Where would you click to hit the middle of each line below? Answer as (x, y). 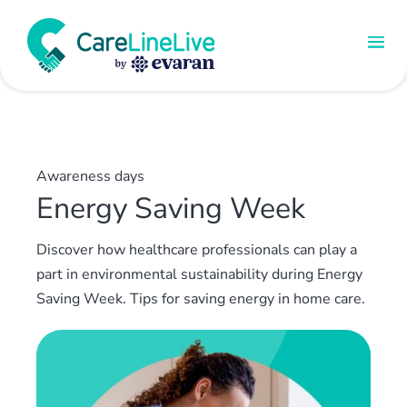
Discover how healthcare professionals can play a (197, 250)
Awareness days (90, 176)
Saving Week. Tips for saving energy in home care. (201, 299)
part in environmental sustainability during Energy (199, 274)
